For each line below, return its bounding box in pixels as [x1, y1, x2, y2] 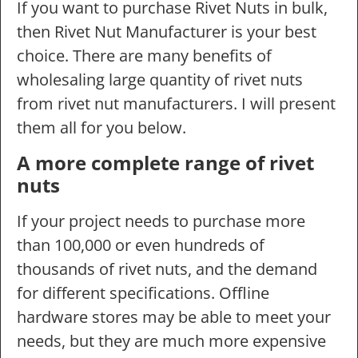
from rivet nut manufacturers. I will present [17, 93, 336, 115]
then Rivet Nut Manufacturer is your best [17, 21, 316, 43]
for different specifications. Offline [17, 281, 269, 304]
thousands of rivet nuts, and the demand [17, 257, 317, 280]
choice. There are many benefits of [17, 45, 272, 67]
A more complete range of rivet [17, 149, 314, 176]
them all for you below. [17, 117, 186, 139]
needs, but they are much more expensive [17, 329, 326, 352]
